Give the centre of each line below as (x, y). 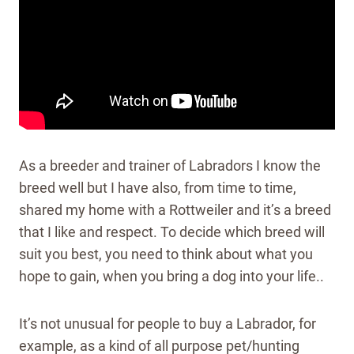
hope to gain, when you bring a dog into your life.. (171, 277)
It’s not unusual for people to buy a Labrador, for (168, 324)
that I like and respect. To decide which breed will (172, 232)
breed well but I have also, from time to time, (158, 188)
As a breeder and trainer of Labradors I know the (170, 166)
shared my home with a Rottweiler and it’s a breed (175, 210)
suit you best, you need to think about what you (166, 254)
